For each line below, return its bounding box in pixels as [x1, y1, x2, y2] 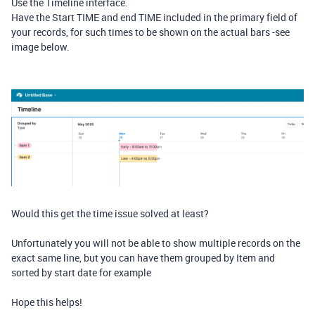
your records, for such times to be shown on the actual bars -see [11, 25, 290, 39]
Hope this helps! [11, 295, 82, 309]
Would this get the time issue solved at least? [11, 206, 209, 220]
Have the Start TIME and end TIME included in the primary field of [11, 10, 297, 24]
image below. [11, 39, 70, 53]
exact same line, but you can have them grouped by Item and [11, 250, 275, 264]
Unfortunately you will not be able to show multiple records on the [11, 236, 300, 250]
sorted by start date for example [11, 265, 151, 279]
